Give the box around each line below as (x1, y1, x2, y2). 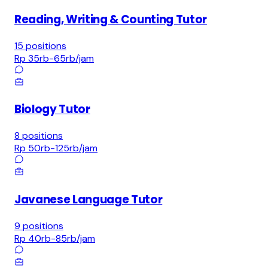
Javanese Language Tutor (14, 191, 163, 208)
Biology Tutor (14, 101, 90, 118)
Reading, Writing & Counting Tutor (14, 11, 207, 28)
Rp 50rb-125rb (14, 142, 79, 155)
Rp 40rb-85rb (14, 232, 77, 245)
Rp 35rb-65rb (14, 51, 75, 65)
